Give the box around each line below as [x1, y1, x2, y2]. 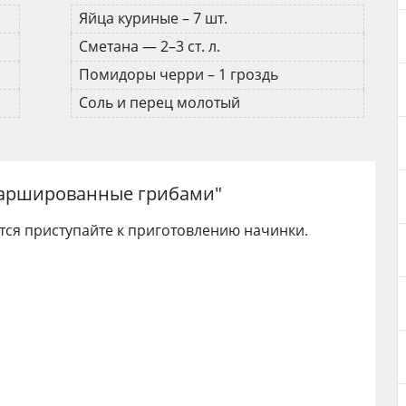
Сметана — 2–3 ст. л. [79, 36, 224, 56]
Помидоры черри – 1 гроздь [79, 64, 282, 84]
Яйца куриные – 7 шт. [79, 8, 231, 28]
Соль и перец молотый [79, 92, 244, 112]
